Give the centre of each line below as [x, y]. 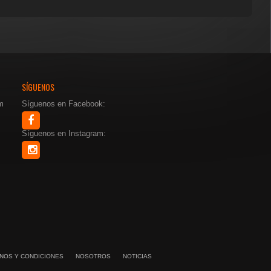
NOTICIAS [137, 256]
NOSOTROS [93, 256]
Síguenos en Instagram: [64, 133]
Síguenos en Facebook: [64, 103]
